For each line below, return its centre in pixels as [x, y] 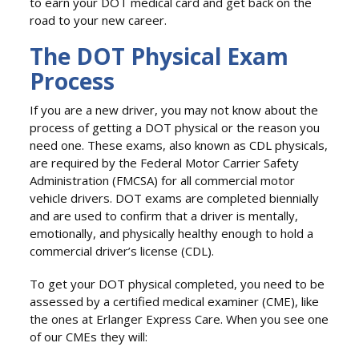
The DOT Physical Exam [159, 56]
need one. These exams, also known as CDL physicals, [179, 145]
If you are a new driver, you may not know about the [174, 110]
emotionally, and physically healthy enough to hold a [172, 234]
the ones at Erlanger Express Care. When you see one [179, 319]
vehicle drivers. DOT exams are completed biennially [175, 198]
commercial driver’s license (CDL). [122, 251]
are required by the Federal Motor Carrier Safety [165, 163]
